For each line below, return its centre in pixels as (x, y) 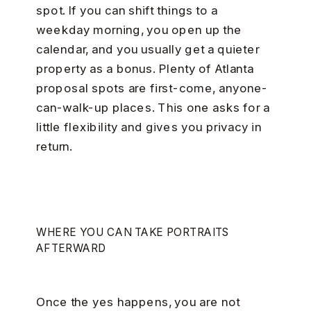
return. (54, 146)
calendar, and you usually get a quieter (148, 49)
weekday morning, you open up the (139, 29)
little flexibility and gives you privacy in (149, 126)
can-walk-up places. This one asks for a (153, 107)
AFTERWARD (71, 247)
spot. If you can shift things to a (127, 10)
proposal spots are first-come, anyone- (152, 87)
